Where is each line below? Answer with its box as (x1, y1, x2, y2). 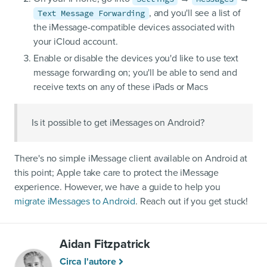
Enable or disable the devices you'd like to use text (33, 52, 238, 65)
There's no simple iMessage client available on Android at (14, 153, 247, 165)
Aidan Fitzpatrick (60, 237, 151, 252)
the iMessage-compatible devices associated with (33, 21, 235, 34)
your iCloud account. (33, 36, 118, 48)
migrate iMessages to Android (14, 195, 136, 208)
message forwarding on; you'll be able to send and (33, 67, 237, 79)
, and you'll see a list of (148, 7, 241, 20)
